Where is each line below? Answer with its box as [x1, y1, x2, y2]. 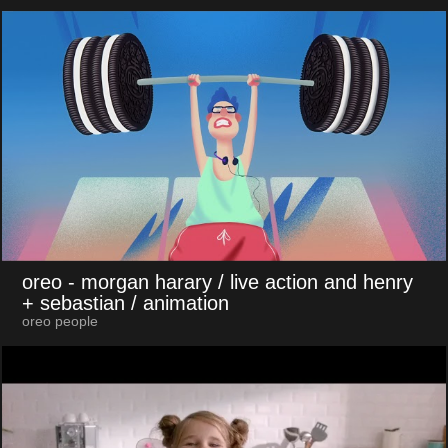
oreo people [21, 313, 98, 329]
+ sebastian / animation [21, 291, 229, 314]
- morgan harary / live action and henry [67, 270, 413, 293]
